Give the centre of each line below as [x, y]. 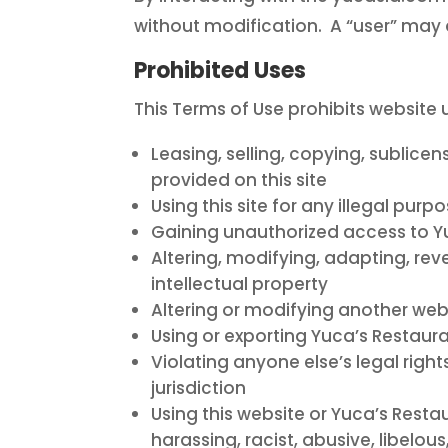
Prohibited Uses [220, 71]
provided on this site [239, 180]
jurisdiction [199, 388]
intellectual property [240, 284]
